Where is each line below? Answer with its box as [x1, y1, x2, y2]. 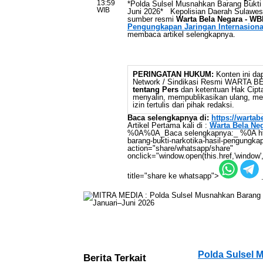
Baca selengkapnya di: [127, 113, 209, 122]
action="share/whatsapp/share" [127, 144, 233, 153]
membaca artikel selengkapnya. [127, 30, 235, 39]
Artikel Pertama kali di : [127, 121, 210, 130]
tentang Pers [132, 85, 178, 94]
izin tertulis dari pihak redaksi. [132, 100, 234, 109]
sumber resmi [127, 15, 176, 23]
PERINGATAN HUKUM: [132, 70, 214, 79]
